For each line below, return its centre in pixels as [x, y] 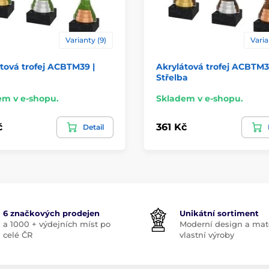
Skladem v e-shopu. [200, 98]
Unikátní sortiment [219, 213]
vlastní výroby [207, 234]
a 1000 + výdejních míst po [56, 224]
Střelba [172, 77]
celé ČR [17, 234]
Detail [93, 127]
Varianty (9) [86, 40]
